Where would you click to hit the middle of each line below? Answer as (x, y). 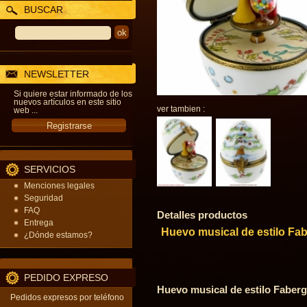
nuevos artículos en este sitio (67, 102)
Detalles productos (202, 214)
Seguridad (44, 198)
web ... (26, 110)
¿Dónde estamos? (58, 235)
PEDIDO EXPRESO (66, 278)
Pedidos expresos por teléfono (67, 297)
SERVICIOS (50, 169)
